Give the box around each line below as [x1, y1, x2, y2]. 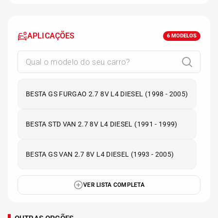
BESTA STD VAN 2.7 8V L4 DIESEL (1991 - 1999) [26, 120, 178, 128]
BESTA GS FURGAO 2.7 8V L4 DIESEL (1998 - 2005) [26, 90, 188, 98]
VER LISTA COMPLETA [83, 182, 145, 188]
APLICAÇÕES [27, 31, 75, 40]
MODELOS [170, 33, 197, 39]
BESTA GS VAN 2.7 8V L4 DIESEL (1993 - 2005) [26, 150, 174, 158]
